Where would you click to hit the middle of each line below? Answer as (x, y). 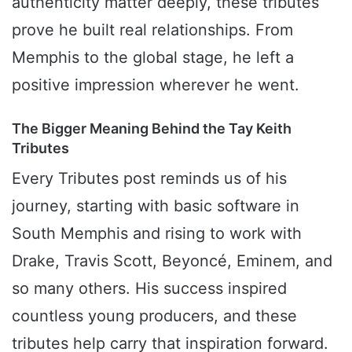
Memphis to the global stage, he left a (153, 57)
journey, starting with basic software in (156, 205)
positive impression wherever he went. (156, 84)
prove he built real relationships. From (152, 29)
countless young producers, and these (154, 315)
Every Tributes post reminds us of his (149, 178)
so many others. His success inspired (149, 288)
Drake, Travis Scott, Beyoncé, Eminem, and (172, 260)
